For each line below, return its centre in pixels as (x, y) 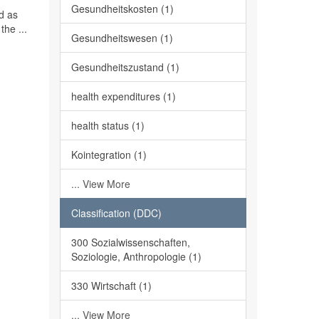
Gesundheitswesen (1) (122, 38)
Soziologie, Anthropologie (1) (136, 256)
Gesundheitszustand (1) (125, 67)
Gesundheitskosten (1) (122, 9)
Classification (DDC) (116, 213)
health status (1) (108, 125)
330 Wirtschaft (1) (111, 286)
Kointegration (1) (109, 155)
